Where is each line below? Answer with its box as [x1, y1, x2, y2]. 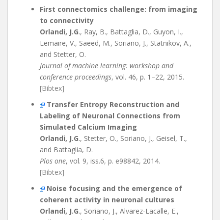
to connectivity [40, 16, 94, 25]
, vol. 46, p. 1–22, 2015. [111, 72, 184, 82]
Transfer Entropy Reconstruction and [47, 100, 179, 109]
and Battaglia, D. [40, 145, 93, 154]
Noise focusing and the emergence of [47, 184, 182, 193]
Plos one [40, 156, 66, 165]
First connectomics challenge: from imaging [40, 4, 197, 14]
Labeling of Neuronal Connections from [40, 111, 180, 120]
